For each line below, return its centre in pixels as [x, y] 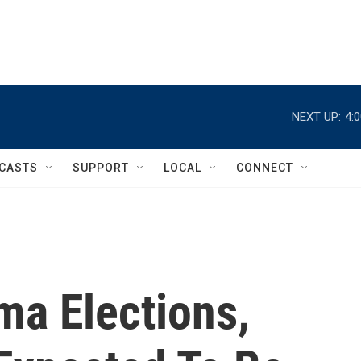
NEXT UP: [316, 116]
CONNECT [265, 168]
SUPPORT [101, 168]
